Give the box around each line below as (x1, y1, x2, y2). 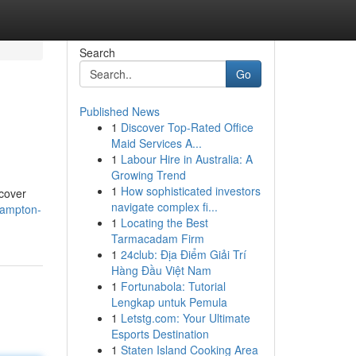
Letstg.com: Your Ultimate (120, 310, 250, 326)
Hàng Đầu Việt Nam (110, 262, 211, 278)
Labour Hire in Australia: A (120, 151, 253, 167)
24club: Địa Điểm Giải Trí (120, 246, 246, 262)
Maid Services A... (110, 135, 202, 151)
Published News (79, 103, 160, 119)
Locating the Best (120, 215, 208, 230)
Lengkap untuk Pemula (110, 294, 227, 310)
